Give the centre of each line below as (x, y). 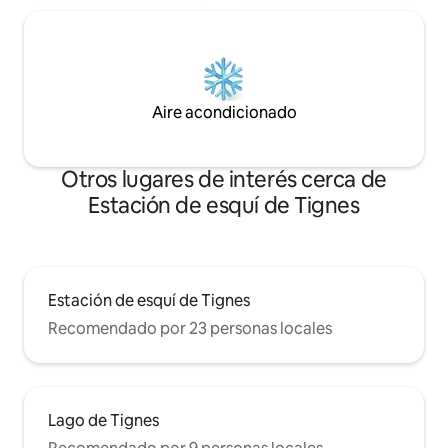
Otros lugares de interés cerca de (224, 179)
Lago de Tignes (103, 420)
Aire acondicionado (224, 112)
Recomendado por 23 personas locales (190, 328)
